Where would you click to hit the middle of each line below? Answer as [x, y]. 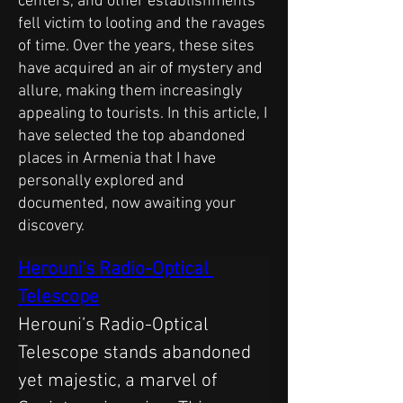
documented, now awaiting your [127, 204]
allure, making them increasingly [130, 91]
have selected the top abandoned [132, 136]
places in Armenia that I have [117, 159]
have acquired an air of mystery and [140, 69]
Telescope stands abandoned [137, 353]
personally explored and [101, 181]
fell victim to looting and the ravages [142, 24]
